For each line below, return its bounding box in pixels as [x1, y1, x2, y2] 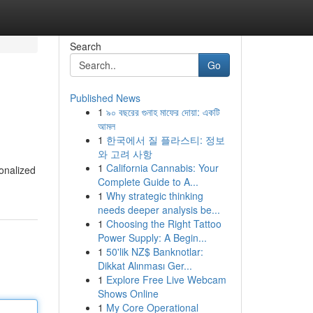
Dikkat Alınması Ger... [97, 259, 192, 272]
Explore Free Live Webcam [105, 272, 226, 286]
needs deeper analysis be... [97, 203, 220, 217]
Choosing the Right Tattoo [105, 217, 221, 231]
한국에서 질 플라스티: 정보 [105, 133, 225, 147]
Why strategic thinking [105, 189, 203, 203]
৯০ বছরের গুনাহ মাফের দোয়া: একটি [105, 105, 220, 119]
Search [69, 39, 101, 53]
